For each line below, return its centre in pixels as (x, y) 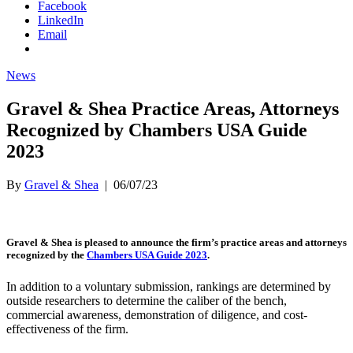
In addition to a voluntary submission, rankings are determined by (169, 286)
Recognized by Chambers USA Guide (157, 130)
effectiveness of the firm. (67, 329)
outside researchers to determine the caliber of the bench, (147, 300)
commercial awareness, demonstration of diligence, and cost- (157, 314)
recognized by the (46, 255)
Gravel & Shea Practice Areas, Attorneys (173, 109)
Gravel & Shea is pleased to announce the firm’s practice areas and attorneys (176, 243)
